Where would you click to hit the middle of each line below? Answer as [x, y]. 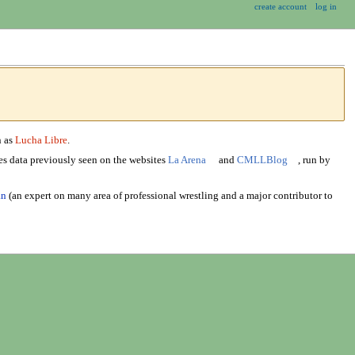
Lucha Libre [41, 141]
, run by [314, 160]
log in [326, 6]
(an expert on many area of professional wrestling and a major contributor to [169, 195]
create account [280, 6]
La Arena [187, 160]
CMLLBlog [262, 160]
